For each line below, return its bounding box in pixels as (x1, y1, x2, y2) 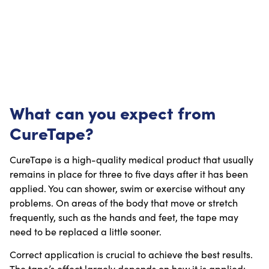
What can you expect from (10, 100, 216, 124)
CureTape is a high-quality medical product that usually (10, 153, 253, 166)
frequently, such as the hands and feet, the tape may (10, 210, 238, 223)
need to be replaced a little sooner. (10, 225, 162, 238)
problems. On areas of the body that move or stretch (10, 196, 238, 209)
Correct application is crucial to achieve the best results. (10, 248, 253, 261)
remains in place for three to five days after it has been (10, 167, 248, 180)
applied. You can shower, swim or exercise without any (10, 181, 245, 195)
